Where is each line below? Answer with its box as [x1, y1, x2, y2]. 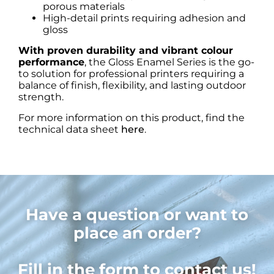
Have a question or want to [26, 204, 248, 224]
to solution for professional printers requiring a [18, 67, 244, 80]
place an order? [73, 223, 201, 243]
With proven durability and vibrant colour [18, 44, 233, 56]
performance [18, 56, 84, 68]
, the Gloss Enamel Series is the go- [84, 56, 254, 68]
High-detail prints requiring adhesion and [43, 12, 246, 24]
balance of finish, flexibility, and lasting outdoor [18, 79, 246, 91]
